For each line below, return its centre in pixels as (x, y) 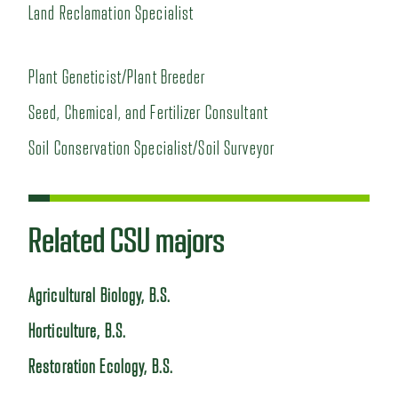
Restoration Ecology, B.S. (101, 367)
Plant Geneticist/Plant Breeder (117, 77)
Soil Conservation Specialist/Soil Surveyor (154, 148)
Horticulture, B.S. (78, 331)
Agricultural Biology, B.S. (100, 296)
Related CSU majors (127, 240)
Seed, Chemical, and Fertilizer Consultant (148, 113)
